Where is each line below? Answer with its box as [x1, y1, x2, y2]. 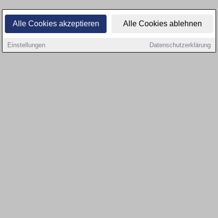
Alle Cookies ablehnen [123, 19, 202, 28]
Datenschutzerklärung [149, 41, 211, 49]
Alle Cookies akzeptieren [12, 19, 99, 28]
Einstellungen [7, 41, 45, 49]
